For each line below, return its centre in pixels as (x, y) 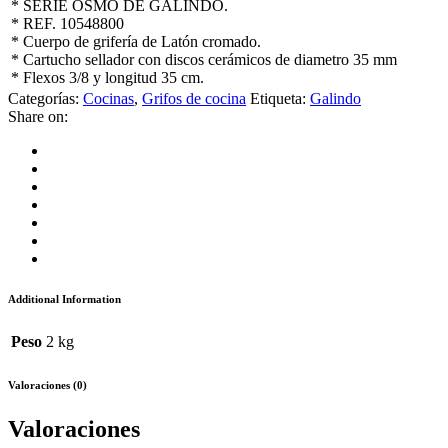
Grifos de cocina (194, 98)
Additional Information (64, 298)
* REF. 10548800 (67, 23)
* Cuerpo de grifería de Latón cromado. (136, 41)
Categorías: (45, 98)
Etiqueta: (280, 98)
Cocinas (108, 98)
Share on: (38, 116)
